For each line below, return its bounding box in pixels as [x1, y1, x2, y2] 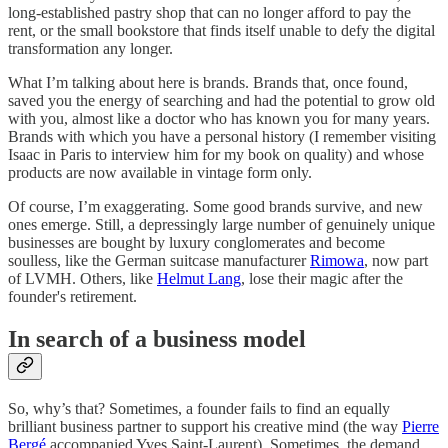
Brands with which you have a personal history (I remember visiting [8, 128, 436, 146]
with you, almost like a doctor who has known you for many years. [8, 110, 430, 128]
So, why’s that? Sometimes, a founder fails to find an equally [8, 400, 390, 418]
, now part [364, 252, 428, 270]
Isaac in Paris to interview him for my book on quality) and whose [8, 146, 424, 164]
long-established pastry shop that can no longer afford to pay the [8, 4, 411, 22]
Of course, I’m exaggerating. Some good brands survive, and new [8, 198, 423, 216]
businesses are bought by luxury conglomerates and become [8, 234, 385, 252]
